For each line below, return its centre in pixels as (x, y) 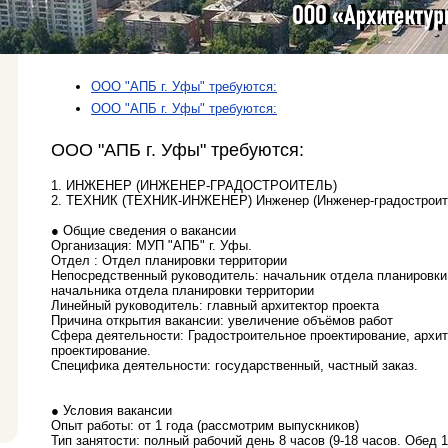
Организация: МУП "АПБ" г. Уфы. (151, 246)
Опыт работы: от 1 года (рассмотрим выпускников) (205, 426)
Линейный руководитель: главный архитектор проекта (215, 306)
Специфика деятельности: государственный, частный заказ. (234, 366)
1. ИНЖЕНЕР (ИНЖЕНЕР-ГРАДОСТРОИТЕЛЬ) (194, 186)
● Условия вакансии (111, 411)
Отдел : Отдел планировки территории (169, 261)
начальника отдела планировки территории (182, 291)
